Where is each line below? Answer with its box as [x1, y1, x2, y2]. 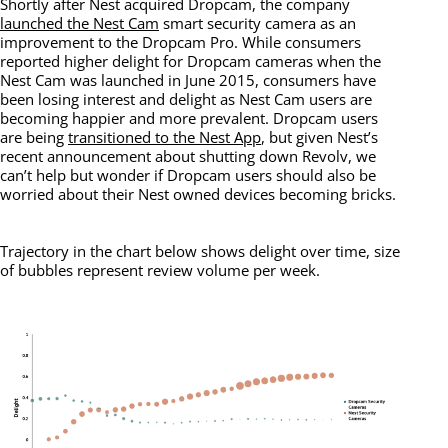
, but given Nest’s [261, 127, 378, 148]
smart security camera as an [159, 13, 356, 34]
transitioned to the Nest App [68, 127, 261, 148]
